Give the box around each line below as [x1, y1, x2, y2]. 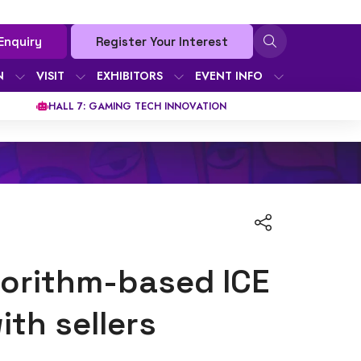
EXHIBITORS [97, 68, 163, 84]
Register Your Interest [96, 34, 228, 49]
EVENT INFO [195, 68, 263, 84]
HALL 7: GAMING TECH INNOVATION [48, 98, 226, 114]
